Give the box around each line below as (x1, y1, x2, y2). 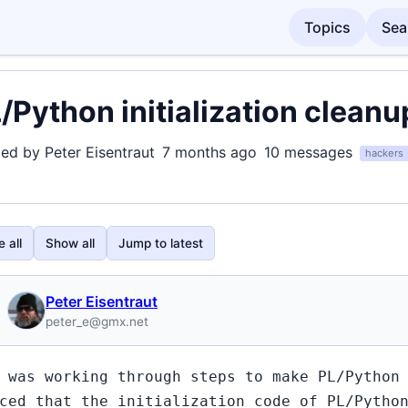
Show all (46, 236, 95, 250)
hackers (365, 147, 403, 160)
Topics (304, 18, 352, 36)
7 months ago (162, 143, 257, 161)
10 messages (264, 143, 352, 161)
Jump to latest (118, 236, 203, 250)
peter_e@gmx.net (46, 314, 148, 329)
